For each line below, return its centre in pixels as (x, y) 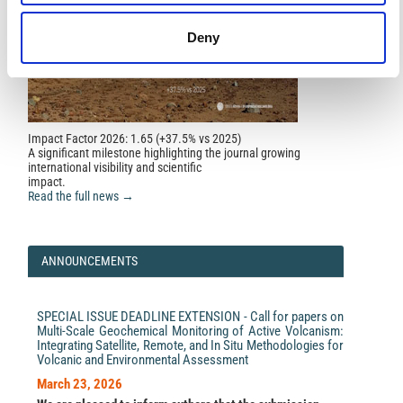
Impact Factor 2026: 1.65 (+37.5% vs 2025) (134, 139)
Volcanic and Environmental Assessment (143, 360)
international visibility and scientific (115, 167)
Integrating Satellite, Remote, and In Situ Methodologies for (190, 345)
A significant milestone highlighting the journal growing (164, 153)
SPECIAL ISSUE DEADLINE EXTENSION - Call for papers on (190, 317)
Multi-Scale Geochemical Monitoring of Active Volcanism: (190, 331)
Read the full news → (81, 196)
